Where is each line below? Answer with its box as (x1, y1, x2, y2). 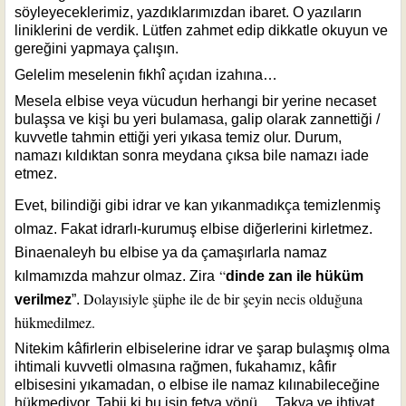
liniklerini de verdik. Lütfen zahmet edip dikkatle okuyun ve (14, 22, 388, 38)
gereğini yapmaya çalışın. (14, 40, 179, 56)
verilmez (14, 291, 72, 307)
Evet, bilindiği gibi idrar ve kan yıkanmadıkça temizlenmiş (14, 197, 381, 213)
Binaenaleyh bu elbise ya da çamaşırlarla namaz (14, 244, 327, 260)
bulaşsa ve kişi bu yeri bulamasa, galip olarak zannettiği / (14, 111, 380, 127)
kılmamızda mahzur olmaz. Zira (14, 267, 215, 284)
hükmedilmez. (14, 312, 95, 332)
